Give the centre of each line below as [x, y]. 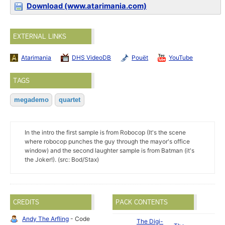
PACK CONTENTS [142, 202]
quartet [69, 100]
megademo [31, 100]
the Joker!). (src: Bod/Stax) [62, 159]
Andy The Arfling [46, 219]
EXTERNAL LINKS [40, 36]
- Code [80, 219]
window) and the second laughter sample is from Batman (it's [109, 150]
